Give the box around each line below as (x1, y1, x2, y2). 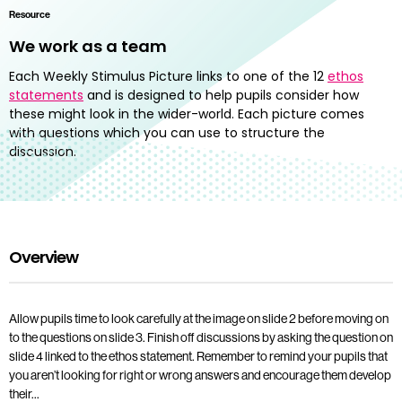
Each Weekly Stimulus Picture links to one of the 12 (9, 66, 328, 85)
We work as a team (9, 34, 167, 57)
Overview (9, 245, 79, 268)
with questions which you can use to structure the (9, 123, 325, 142)
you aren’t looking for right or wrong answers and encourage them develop (9, 366, 391, 383)
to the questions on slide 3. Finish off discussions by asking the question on (9, 328, 393, 345)
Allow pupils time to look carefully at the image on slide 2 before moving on (9, 310, 389, 327)
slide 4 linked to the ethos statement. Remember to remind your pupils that (9, 347, 388, 364)
